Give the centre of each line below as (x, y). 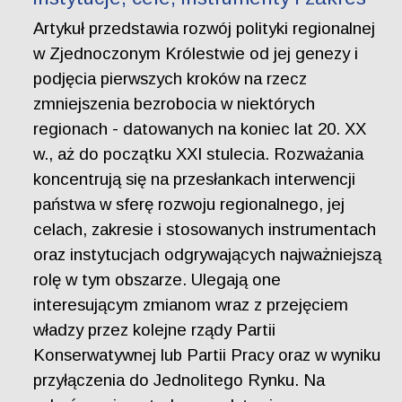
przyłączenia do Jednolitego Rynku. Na (179, 380)
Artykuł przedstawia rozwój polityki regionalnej (205, 28)
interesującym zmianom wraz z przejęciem (191, 304)
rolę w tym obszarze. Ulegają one (157, 279)
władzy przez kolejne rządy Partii (155, 329)
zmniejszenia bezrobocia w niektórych (175, 103)
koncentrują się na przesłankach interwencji (195, 179)
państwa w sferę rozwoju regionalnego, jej (189, 204)
